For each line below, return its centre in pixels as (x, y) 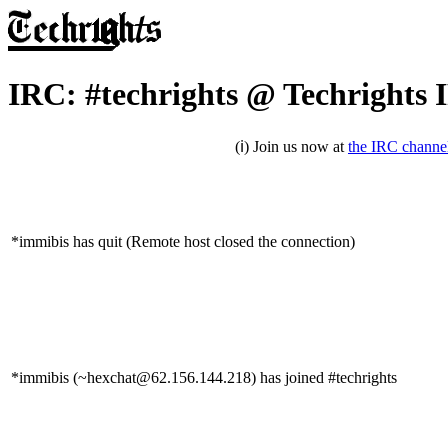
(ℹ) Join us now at (291, 146)
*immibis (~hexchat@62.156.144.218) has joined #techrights (204, 377)
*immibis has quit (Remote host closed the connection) (183, 241)
